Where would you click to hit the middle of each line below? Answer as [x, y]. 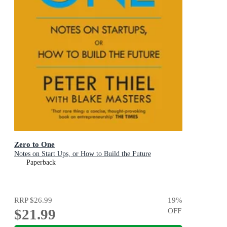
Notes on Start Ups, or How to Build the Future [83, 154]
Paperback [41, 163]
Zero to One [34, 144]
